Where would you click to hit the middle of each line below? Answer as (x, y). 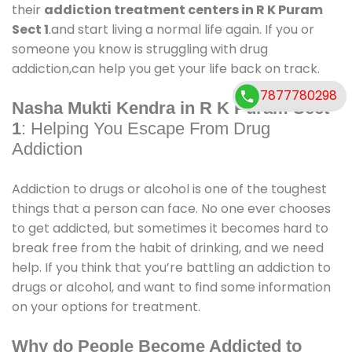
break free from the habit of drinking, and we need (168, 248)
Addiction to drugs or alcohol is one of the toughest (169, 189)
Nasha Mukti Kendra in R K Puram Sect (170, 108)
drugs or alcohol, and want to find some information (171, 288)
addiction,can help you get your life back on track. (166, 69)
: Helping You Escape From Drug (146, 129)
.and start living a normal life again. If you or (181, 30)
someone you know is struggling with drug (140, 49)
